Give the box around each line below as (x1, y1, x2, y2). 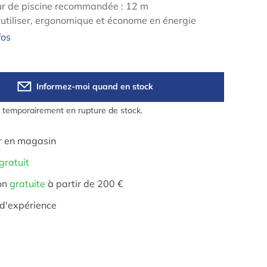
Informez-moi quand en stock (36, 80, 153, 92)
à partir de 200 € (45, 177, 123, 190)
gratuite (10, 177, 45, 190)
